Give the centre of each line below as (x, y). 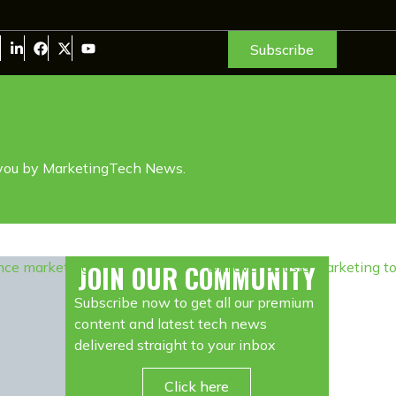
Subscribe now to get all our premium (194, 303)
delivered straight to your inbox (175, 345)
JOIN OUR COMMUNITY (197, 278)
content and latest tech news (170, 324)
